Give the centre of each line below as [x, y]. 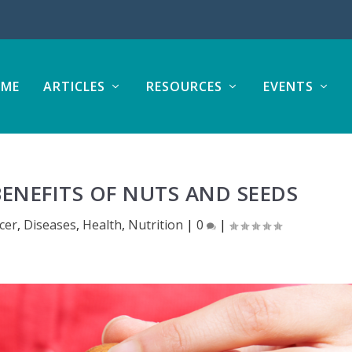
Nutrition [156, 224]
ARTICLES [74, 86]
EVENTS [288, 86]
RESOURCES [184, 86]
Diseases [50, 224]
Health [103, 224]
